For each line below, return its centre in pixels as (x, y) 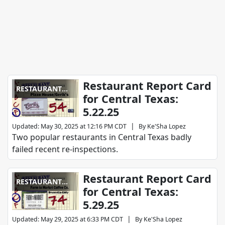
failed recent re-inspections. (65, 149)
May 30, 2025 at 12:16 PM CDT (84, 127)
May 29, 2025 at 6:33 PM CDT (82, 219)
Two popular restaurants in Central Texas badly (102, 137)
